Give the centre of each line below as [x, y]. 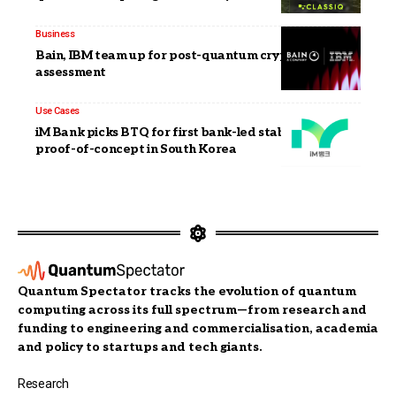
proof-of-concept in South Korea [136, 148]
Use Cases [57, 110]
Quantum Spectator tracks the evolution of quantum [187, 291]
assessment [71, 72]
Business [55, 34]
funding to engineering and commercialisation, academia [198, 328]
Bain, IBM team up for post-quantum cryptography [190, 55]
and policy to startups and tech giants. [140, 346]
